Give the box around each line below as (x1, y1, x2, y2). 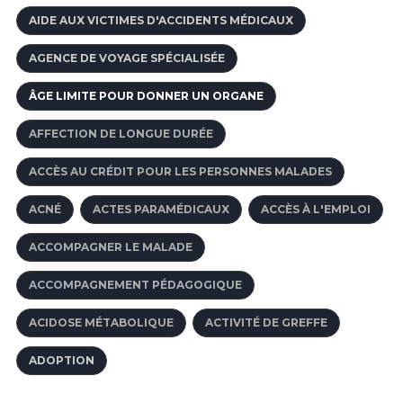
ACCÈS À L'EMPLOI (261, 202, 371, 217)
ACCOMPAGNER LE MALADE (29, 240, 193, 255)
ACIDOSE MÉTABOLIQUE (29, 316, 174, 330)
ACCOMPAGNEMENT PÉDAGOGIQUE (29, 278, 242, 292)
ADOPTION (29, 354, 94, 368)
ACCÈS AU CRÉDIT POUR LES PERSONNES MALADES (29, 165, 332, 179)
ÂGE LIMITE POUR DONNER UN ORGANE (29, 89, 264, 103)
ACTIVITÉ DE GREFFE (205, 316, 327, 330)
